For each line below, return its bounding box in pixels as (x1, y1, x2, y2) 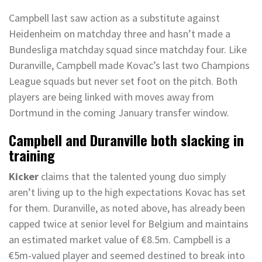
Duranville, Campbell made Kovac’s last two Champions (9, 58, 250, 72)
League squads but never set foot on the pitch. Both (9, 74, 237, 88)
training (9, 144, 55, 166)
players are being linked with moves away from (9, 90, 214, 104)
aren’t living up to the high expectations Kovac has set (9, 185, 246, 199)
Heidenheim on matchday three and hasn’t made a (9, 27, 230, 40)
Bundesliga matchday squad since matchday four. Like (9, 43, 247, 56)
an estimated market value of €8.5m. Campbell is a (9, 233, 230, 246)
